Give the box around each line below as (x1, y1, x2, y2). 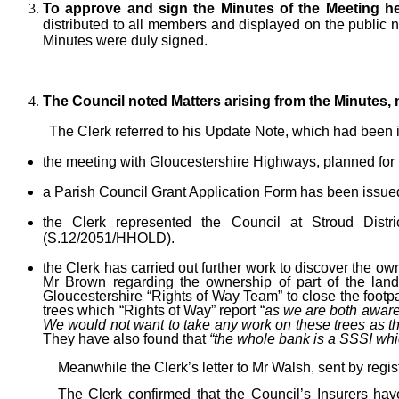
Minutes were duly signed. (43, 33, 208, 49)
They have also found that (43, 330, 209, 346)
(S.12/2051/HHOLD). (43, 231, 175, 247)
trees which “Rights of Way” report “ (43, 302, 265, 318)
